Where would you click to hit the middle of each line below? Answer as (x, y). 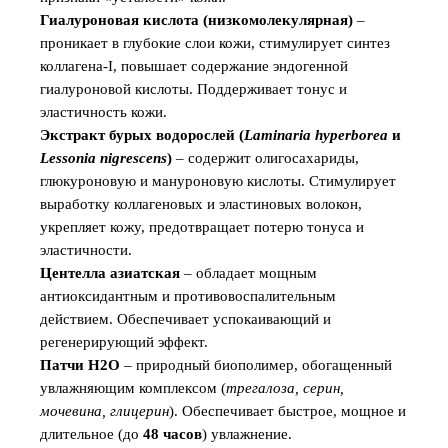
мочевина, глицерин (104, 411)
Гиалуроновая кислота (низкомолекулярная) (196, 20)
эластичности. (86, 250)
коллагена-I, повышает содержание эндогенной (194, 66)
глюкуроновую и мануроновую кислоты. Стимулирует (218, 181)
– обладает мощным (248, 273)
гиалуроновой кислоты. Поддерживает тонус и (193, 89)
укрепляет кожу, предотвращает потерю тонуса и (202, 227)
